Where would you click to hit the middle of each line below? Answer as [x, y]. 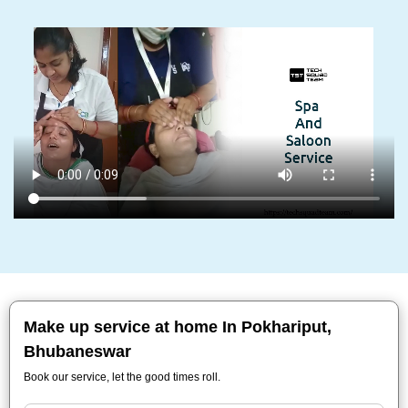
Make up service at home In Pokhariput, [178, 327]
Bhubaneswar [77, 352]
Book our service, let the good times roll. [122, 377]
